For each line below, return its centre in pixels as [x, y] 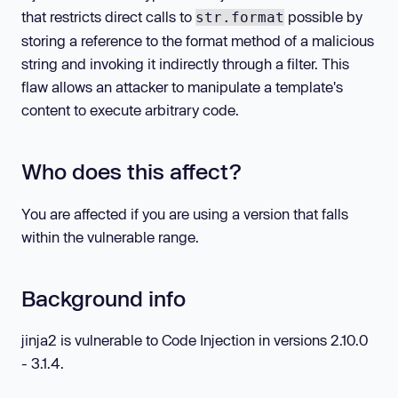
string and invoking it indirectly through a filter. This [185, 64]
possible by [323, 17]
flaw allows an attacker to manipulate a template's [182, 87]
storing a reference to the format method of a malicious [198, 41]
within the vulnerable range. [110, 236]
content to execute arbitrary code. [130, 110]
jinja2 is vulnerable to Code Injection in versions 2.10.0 [195, 340]
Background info [103, 298]
